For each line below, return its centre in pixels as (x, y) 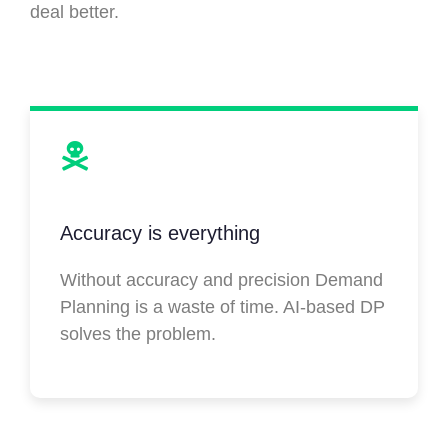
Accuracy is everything (160, 233)
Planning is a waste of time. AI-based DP (222, 307)
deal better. (74, 12)
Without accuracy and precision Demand (221, 280)
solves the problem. (140, 334)
